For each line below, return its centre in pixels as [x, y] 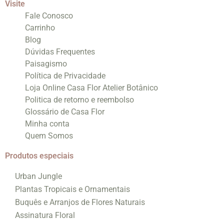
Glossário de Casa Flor [65, 111]
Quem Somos [49, 135]
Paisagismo [46, 63]
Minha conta [47, 123]
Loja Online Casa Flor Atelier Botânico [91, 87]
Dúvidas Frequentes [60, 51]
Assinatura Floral [45, 215]
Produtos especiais [39, 155]
